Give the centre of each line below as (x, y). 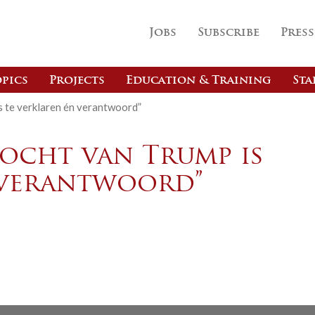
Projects (77, 81)
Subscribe (229, 33)
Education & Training (199, 81)
